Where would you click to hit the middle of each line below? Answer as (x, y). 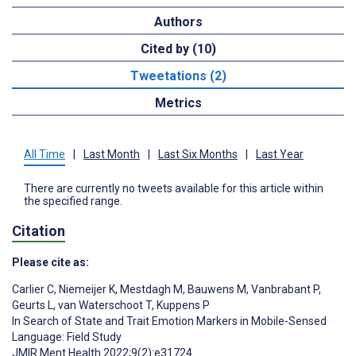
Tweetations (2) (178, 76)
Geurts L (33, 305)
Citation (39, 230)
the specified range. (73, 201)
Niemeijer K (86, 289)
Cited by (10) (178, 49)
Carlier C (33, 289)
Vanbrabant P (284, 289)
